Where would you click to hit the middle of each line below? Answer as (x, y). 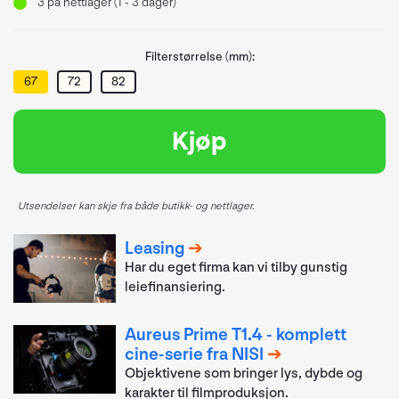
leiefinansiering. (175, 288)
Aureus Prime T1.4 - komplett (236, 334)
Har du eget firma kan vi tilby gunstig (236, 268)
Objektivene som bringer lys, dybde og (244, 373)
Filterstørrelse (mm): (199, 57)
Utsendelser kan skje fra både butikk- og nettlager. (136, 206)
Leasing (155, 249)
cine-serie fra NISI (195, 354)
